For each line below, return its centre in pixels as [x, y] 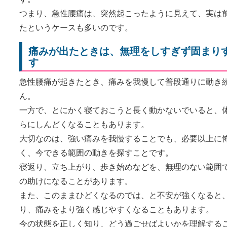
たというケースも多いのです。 [76, 27]
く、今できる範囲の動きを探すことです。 [96, 153]
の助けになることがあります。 [76, 181]
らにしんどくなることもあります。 [84, 124]
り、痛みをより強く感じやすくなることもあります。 [117, 209]
